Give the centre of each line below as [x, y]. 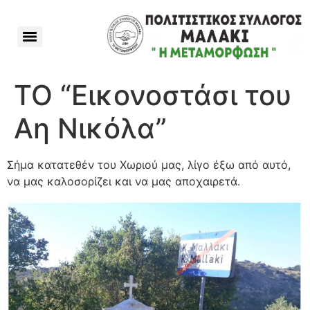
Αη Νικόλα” [90, 128]
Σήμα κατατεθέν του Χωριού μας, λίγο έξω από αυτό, [149, 164]
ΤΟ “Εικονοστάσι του [153, 95]
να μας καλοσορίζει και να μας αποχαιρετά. [124, 181]
